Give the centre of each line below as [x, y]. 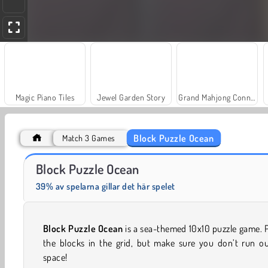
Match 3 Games [89, 138]
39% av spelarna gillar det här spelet [106, 187]
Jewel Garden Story [131, 98]
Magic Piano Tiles [45, 98]
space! [55, 258]
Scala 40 [189, 162]
